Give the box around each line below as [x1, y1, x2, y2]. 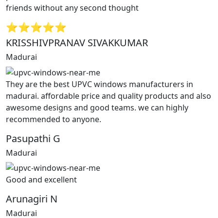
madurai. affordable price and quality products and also [6, 90, 211, 101]
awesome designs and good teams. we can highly [6, 102, 188, 113]
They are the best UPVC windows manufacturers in [6, 78, 193, 90]
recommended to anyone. [6, 113, 101, 125]
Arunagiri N [6, 192, 57, 206]
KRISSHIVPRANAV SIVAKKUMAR [6, 36, 148, 49]
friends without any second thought [6, 2, 139, 13]
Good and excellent [6, 174, 77, 185]
